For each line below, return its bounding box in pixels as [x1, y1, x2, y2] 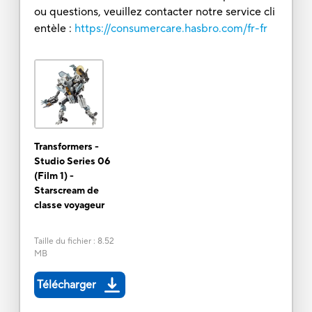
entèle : [33, 21, 72, 36]
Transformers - [33, 140, 99, 153]
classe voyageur [33, 198, 104, 212]
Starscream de [33, 184, 99, 197]
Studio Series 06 [33, 155, 110, 168]
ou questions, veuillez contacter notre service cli [33, 4, 275, 19]
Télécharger [36, 277, 96, 292]
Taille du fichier [33, 235, 91, 247]
